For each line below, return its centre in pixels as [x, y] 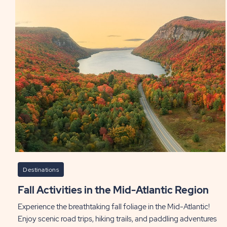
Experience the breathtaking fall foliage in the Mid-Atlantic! [114, 206]
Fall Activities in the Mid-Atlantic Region [116, 190]
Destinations [41, 169]
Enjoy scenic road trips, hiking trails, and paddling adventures [117, 219]
